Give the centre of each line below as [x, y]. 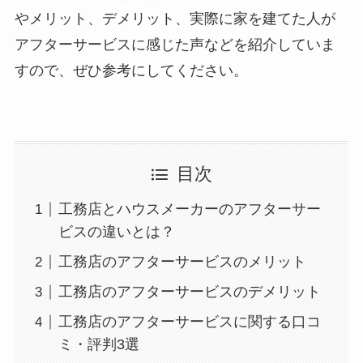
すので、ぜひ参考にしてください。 [131, 70]
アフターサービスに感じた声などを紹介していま [175, 44]
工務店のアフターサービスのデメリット [189, 292]
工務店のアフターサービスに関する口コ [189, 322]
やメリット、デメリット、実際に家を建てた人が [175, 18]
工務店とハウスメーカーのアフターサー [189, 209]
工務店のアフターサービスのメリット [182, 262]
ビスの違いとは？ [116, 232]
